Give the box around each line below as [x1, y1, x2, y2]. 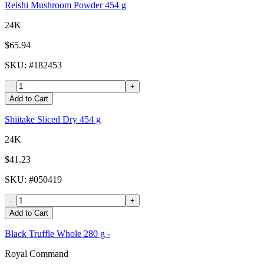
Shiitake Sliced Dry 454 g [5, 114, 101, 125]
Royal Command [5, 249, 68, 259]
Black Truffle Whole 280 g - [5, 229, 110, 239]
